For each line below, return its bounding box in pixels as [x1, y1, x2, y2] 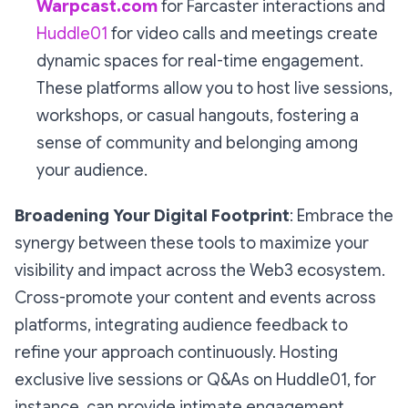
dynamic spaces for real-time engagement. [36, 51, 363, 71]
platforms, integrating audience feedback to [15, 315, 348, 335]
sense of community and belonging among [36, 133, 358, 153]
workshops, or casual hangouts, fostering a [36, 106, 359, 126]
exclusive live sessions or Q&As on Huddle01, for [15, 370, 376, 390]
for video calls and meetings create [107, 24, 378, 44]
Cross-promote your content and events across [15, 288, 376, 308]
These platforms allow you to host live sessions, [36, 78, 393, 98]
